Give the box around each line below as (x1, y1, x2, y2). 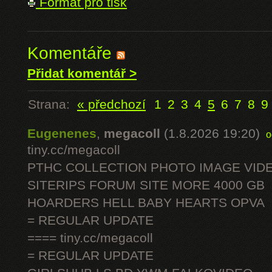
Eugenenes (27, 126, 97, 141)
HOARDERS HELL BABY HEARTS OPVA (27, 195, 265, 210)
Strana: (28, 97, 77, 112)
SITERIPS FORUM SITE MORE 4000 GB (27, 178, 265, 192)
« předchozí (77, 97, 146, 112)
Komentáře (27, 44, 117, 63)
